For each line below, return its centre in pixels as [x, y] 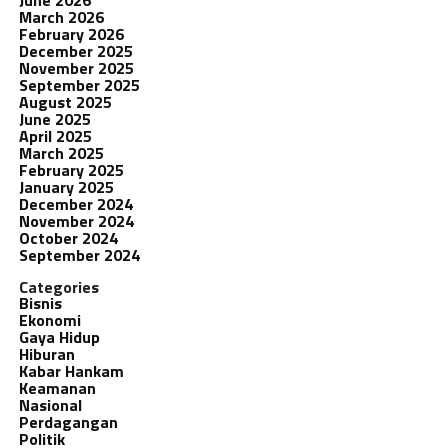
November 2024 [76, 220]
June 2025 [54, 118]
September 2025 [79, 84]
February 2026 [71, 33]
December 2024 [75, 203]
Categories [58, 286]
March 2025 [61, 152]
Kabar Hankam [71, 370]
